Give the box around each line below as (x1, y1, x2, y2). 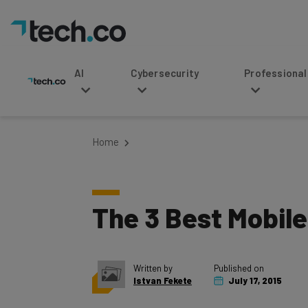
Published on (214, 247, 264, 258)
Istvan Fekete (133, 260, 192, 271)
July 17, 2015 (226, 260, 282, 271)
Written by (133, 247, 173, 258)
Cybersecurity (86, 67, 155, 79)
